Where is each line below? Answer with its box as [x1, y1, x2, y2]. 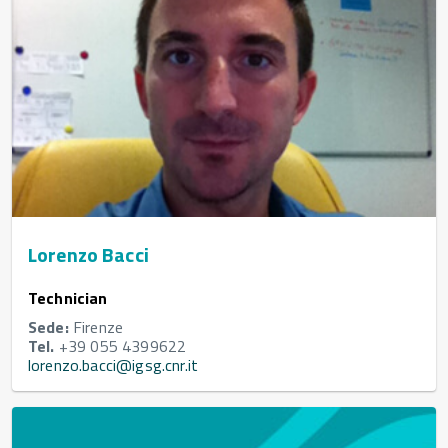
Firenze [68, 315, 124, 340]
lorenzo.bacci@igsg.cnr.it [28, 353, 198, 378]
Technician [28, 286, 108, 311]
